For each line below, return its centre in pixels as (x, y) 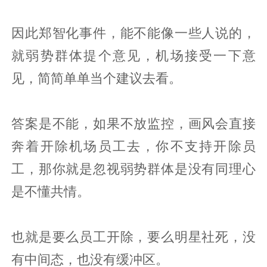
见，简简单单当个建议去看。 (97, 78)
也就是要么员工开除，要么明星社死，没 (133, 237)
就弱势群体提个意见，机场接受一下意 (133, 56)
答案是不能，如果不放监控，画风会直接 (133, 124)
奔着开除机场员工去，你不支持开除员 (133, 146)
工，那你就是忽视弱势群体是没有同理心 (133, 169)
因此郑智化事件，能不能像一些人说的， (133, 33)
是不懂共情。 (51, 192)
